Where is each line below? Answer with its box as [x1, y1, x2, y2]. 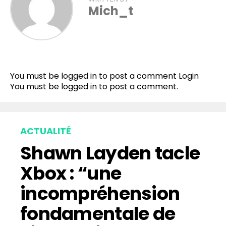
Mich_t [88, 3, 133, 20]
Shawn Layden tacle [20, 140, 200, 166]
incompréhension [20, 181, 180, 207]
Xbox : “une [20, 160, 122, 187]
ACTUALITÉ [20, 125, 71, 138]
